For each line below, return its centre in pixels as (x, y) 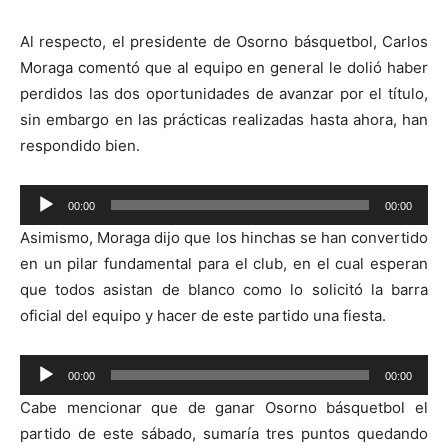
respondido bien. (80, 146)
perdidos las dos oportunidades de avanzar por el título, (224, 94)
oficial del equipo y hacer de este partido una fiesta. (203, 316)
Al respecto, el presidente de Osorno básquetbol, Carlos (224, 42)
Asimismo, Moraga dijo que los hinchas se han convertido (224, 238)
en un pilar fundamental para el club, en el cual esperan (224, 264)
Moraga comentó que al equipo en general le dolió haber (224, 68)
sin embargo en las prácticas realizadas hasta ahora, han (224, 120)
